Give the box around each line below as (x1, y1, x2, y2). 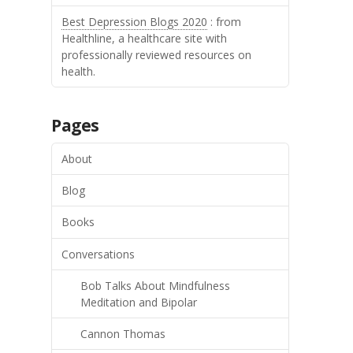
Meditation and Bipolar (80, 294, 198, 310)
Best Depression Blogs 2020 (61, 13, 208, 29)
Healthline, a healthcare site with (61, 30, 228, 46)
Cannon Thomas (80, 326, 166, 341)
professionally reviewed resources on (61, 46, 252, 62)
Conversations (61, 246, 136, 262)
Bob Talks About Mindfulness (80, 277, 231, 293)
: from (207, 13, 242, 29)
